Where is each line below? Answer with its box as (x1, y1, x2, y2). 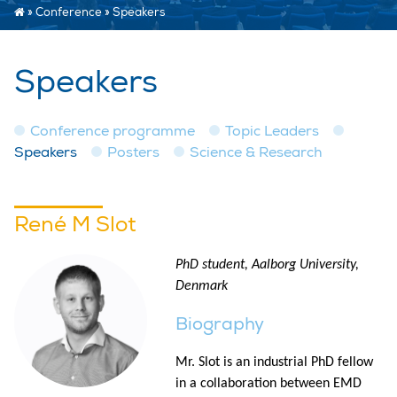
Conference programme (30, 121, 195, 140)
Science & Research (190, 143, 323, 161)
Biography (175, 312, 264, 335)
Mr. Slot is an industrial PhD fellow (175, 354, 373, 370)
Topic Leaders (225, 121, 319, 140)
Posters (107, 143, 160, 161)
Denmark (175, 278, 228, 293)
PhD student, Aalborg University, (175, 257, 359, 272)
